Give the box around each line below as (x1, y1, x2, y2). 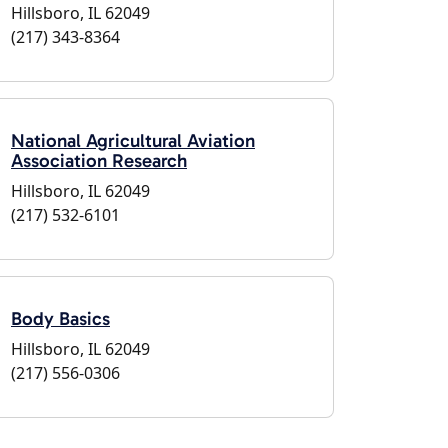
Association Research (11, 149, 187, 172)
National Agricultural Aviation (11, 129, 255, 152)
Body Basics (11, 307, 110, 330)
